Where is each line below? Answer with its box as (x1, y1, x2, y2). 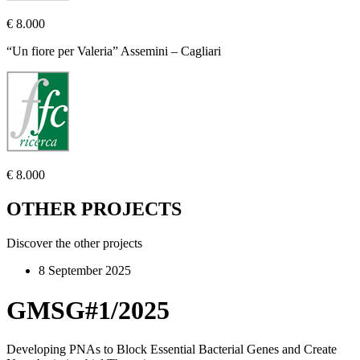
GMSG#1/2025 (6, 295, 170, 325)
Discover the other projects (6, 236, 142, 251)
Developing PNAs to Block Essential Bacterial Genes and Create (6, 342, 337, 357)
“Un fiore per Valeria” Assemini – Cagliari (6, 44, 221, 59)
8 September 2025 (39, 264, 131, 278)
